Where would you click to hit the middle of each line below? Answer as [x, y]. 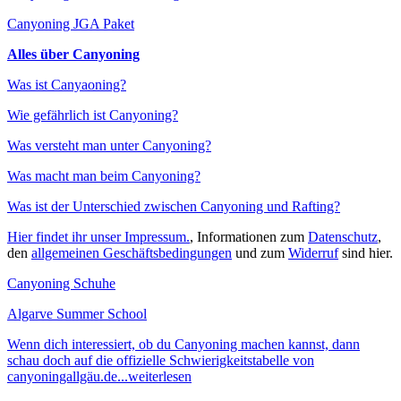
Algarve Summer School [77, 314]
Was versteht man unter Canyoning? [109, 145]
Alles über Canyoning [73, 54]
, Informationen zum [249, 237]
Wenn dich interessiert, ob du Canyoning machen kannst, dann [183, 344]
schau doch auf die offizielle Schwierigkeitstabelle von [161, 360]
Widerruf [313, 253]
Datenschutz [343, 237]
